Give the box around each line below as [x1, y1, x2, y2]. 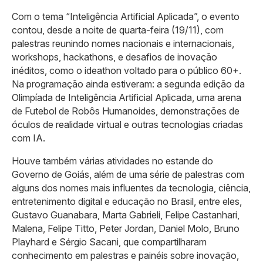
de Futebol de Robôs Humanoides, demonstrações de [12, 105, 240, 117]
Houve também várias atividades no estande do [12, 155, 213, 167]
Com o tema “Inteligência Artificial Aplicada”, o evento [12, 11, 240, 22]
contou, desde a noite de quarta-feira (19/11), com [12, 24, 224, 36]
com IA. [12, 132, 45, 144]
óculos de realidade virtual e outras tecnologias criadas [12, 119, 243, 130]
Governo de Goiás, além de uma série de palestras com [12, 168, 244, 180]
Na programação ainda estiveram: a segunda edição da [12, 78, 245, 90]
